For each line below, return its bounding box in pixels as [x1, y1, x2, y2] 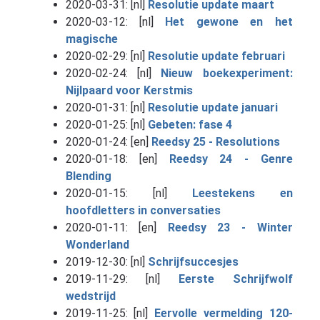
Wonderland [65, 237, 129, 251]
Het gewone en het [165, 14, 293, 29]
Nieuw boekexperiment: [161, 66, 293, 80]
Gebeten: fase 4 [147, 117, 232, 131]
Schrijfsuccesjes [147, 254, 239, 269]
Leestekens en [191, 186, 293, 200]
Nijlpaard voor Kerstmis [65, 83, 193, 97]
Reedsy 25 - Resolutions [151, 134, 280, 149]
